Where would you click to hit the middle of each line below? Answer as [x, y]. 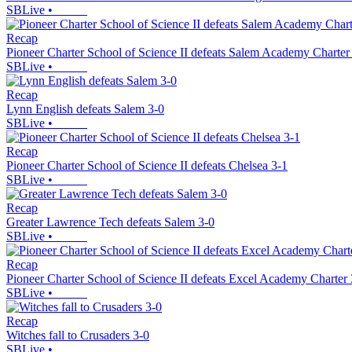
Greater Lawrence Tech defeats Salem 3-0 [110, 222]
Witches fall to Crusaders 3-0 [78, 335]
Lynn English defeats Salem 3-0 [85, 109]
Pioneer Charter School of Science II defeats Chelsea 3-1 [147, 166]
